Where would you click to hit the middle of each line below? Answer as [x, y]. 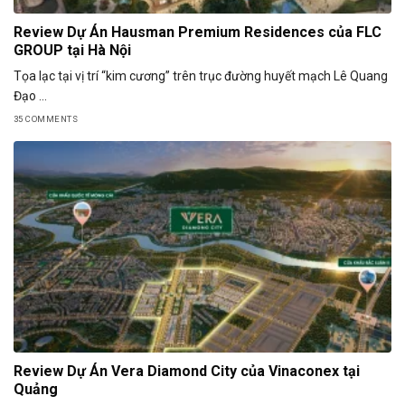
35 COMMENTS [46, 118]
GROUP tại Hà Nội [72, 51]
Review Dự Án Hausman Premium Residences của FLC [198, 33]
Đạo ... [30, 96]
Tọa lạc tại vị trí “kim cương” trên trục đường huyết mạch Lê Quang [201, 76]
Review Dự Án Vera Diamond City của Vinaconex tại [187, 372]
